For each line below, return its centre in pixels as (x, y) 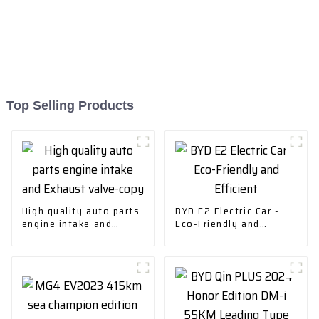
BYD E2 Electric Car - (227, 210)
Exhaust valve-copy (72, 236)
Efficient (197, 236)
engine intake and (67, 223)
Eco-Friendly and (217, 223)
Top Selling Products (70, 105)
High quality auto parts (81, 210)
